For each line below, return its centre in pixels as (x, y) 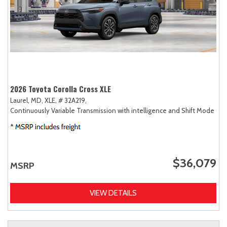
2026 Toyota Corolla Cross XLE (61, 88)
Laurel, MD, (27, 100)
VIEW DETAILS (113, 193)
